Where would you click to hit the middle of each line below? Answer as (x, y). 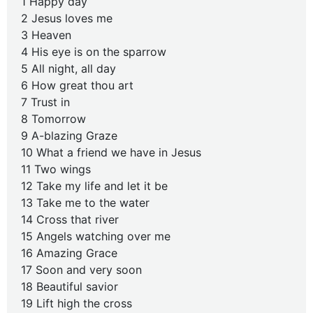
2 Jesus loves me (67, 18)
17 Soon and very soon (81, 270)
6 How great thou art (77, 85)
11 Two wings (56, 169)
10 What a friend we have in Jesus (111, 152)
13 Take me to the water (85, 203)
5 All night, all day (68, 68)
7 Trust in (45, 102)
